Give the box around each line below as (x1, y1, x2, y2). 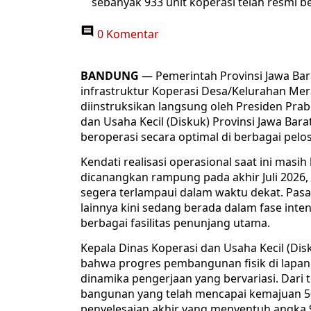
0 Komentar (94, 26, 159, 42)
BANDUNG (81, 68, 139, 84)
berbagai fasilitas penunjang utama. (81, 215, 270, 231)
